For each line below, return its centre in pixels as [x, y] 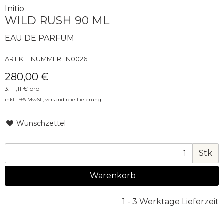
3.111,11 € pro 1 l [25, 88]
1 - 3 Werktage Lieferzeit [171, 201]
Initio [15, 8]
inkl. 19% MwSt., [25, 99]
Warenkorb [112, 175]
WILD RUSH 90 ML [57, 20]
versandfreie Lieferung [73, 99]
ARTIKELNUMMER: [35, 59]
